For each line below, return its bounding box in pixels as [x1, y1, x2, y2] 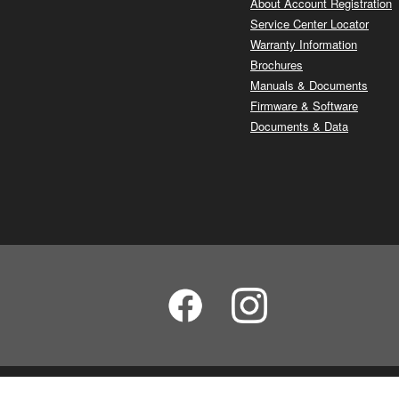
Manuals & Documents [250, 76, 368, 94]
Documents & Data [250, 117, 348, 134]
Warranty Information [250, 35, 357, 53]
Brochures [250, 55, 303, 73]
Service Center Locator [250, 14, 369, 32]
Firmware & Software [250, 96, 358, 114]
